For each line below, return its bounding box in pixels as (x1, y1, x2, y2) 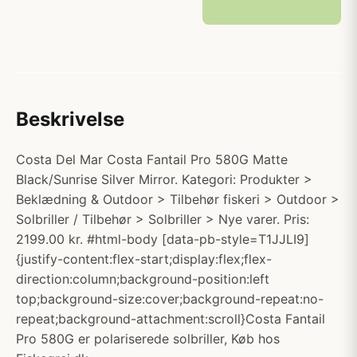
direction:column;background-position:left (16, 271, 269, 287)
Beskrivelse (16, 108, 124, 131)
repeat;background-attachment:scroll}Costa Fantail (16, 311, 325, 327)
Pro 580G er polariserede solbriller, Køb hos (16, 331, 280, 347)
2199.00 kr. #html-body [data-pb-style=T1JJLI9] (16, 231, 309, 247)
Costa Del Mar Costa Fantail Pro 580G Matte (16, 151, 288, 167)
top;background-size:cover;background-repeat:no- (16, 291, 324, 307)
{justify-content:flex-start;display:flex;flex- (16, 251, 272, 267)
